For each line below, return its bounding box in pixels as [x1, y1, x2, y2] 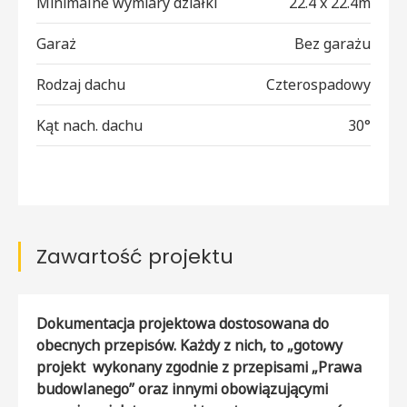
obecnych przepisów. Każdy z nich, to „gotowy [36, 335, 342, 356]
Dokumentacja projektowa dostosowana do [36, 313, 329, 334]
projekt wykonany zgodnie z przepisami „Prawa [36, 357, 362, 378]
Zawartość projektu [36, 243, 233, 272]
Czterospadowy [266, 74, 371, 95]
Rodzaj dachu [36, 74, 125, 95]
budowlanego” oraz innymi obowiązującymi [36, 379, 328, 400]
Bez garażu [294, 34, 371, 55]
